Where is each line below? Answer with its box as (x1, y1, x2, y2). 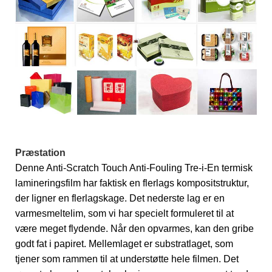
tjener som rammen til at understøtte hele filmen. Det (15, 253, 239, 264)
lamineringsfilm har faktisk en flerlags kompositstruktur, (15, 177, 249, 188)
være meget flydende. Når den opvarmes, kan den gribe (15, 223, 254, 234)
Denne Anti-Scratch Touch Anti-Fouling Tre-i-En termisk (15, 162, 253, 173)
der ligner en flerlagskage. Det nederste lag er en (15, 192, 225, 203)
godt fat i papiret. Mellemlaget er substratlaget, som (15, 238, 233, 249)
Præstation (15, 147, 66, 158)
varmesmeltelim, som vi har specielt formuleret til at (15, 208, 234, 219)
